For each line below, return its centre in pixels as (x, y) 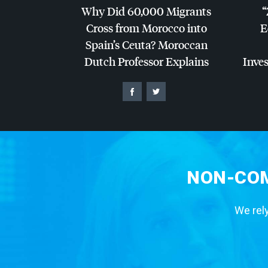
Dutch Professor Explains (146, 62)
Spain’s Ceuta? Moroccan (146, 45)
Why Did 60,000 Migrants (146, 11)
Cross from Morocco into (146, 28)
